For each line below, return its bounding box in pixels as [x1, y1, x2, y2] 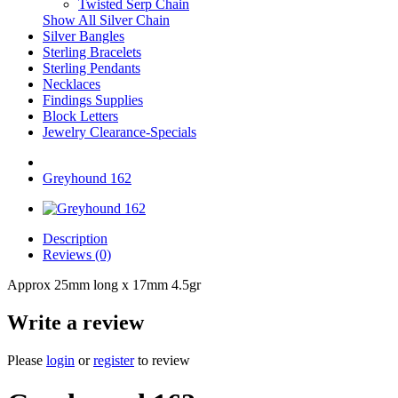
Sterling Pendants [43, 60, 140, 76]
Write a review [7, 310, 144, 334]
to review [134, 352, 190, 368]
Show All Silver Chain [43, 12, 170, 28]
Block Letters [43, 108, 118, 123]
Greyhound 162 [43, 171, 131, 186]
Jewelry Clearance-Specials [43, 124, 196, 139]
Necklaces [43, 76, 100, 92]
